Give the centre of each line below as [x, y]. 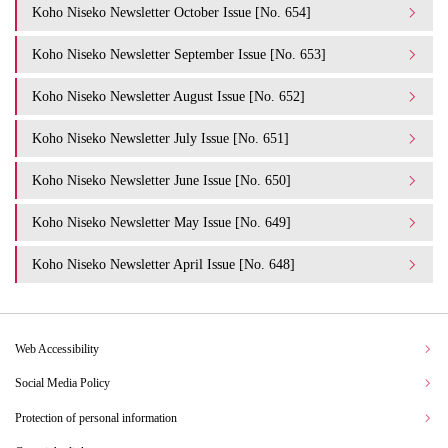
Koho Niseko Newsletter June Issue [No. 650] [161, 180]
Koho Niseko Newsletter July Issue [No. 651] [160, 138]
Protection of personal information [96, 417]
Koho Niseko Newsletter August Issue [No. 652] [168, 96]
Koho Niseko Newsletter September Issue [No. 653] [179, 54]
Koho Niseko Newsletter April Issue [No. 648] [163, 264]
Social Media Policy [62, 383]
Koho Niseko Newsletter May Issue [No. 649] [161, 222]
